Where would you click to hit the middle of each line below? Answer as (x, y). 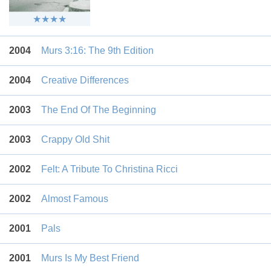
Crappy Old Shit (75, 140)
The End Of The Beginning (99, 110)
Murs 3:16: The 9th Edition (97, 51)
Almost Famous (75, 199)
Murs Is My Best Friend (90, 258)
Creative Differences (85, 80)
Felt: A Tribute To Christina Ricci (109, 169)
